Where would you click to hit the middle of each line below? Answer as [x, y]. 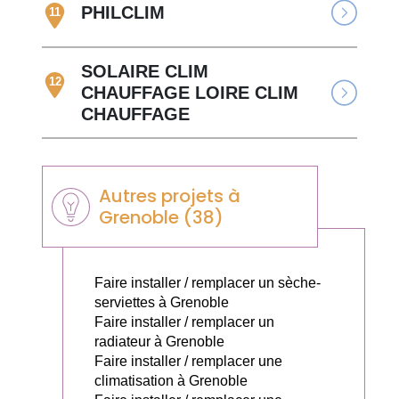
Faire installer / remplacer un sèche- [208, 283]
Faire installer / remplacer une [188, 362]
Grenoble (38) [161, 218]
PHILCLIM [123, 13]
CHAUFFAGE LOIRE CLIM [190, 93]
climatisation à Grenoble [171, 381]
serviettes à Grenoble [162, 303]
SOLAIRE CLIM [145, 72]
